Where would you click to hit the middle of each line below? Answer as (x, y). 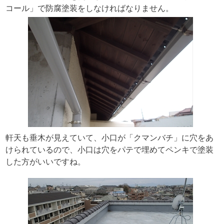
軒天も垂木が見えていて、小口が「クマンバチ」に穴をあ (109, 137)
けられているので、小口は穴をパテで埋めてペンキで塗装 (109, 149)
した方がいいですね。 (45, 161)
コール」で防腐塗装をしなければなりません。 (89, 8)
